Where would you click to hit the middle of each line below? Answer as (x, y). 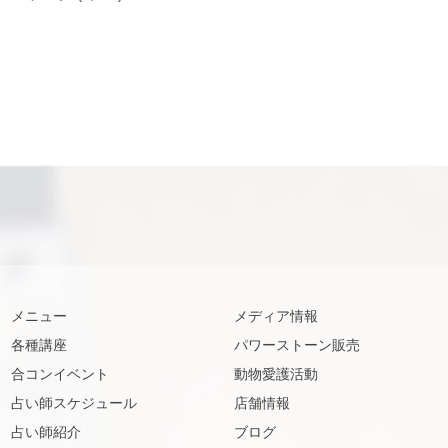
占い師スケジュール (74, 403)
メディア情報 (276, 316)
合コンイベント (60, 374)
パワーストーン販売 (297, 345)
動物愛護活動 (276, 374)
